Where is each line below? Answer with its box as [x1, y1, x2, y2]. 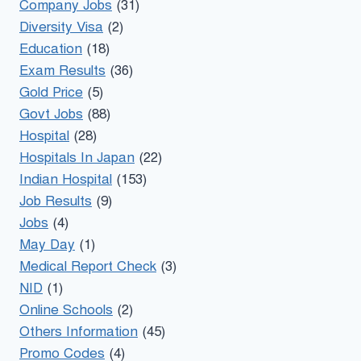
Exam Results [19, 62, 106, 80]
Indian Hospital [19, 171, 112, 189]
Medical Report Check [19, 258, 156, 276]
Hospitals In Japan [19, 149, 135, 167]
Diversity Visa [19, 19, 103, 36]
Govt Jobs [19, 106, 83, 123]
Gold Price [19, 84, 83, 102]
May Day [19, 236, 75, 254]
